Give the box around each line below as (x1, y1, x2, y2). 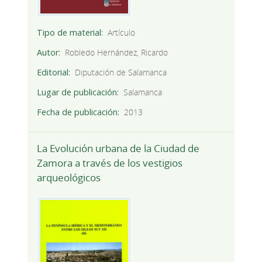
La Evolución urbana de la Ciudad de (36, 142, 199, 156)
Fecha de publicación (36, 106, 118, 118)
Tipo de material (36, 26, 101, 38)
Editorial (36, 66, 68, 78)
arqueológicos (36, 171, 101, 185)
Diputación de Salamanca (75, 66, 167, 78)
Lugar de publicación (36, 86, 117, 98)
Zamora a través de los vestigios (36, 156, 182, 170)
